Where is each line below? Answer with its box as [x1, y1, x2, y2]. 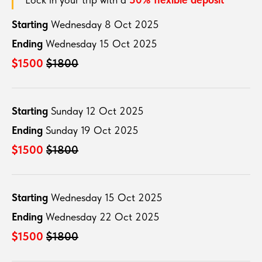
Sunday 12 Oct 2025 [51, 105, 144, 118]
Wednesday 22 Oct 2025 [46, 211, 160, 223]
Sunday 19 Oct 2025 [46, 124, 139, 137]
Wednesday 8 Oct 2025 [51, 18, 159, 31]
